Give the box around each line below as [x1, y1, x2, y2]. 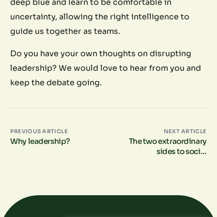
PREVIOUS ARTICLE [10, 127, 68, 135]
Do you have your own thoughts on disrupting [10, 48, 192, 59]
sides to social [156, 146, 207, 156]
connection [165, 156, 207, 166]
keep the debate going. [10, 77, 102, 88]
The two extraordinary [128, 136, 207, 146]
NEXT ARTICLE [163, 127, 207, 135]
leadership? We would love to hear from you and [10, 62, 201, 73]
